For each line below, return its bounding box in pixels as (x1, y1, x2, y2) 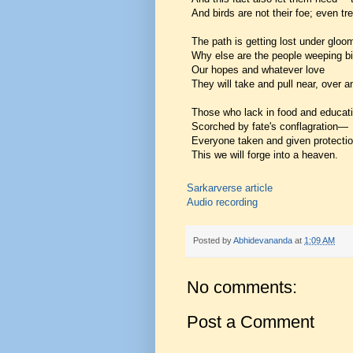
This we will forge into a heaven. (191, 148, 338, 161)
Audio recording (187, 195, 258, 208)
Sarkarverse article (187, 181, 273, 194)
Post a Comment (187, 311, 314, 332)
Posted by (193, 235, 233, 245)
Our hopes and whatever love (191, 63, 325, 76)
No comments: (187, 277, 297, 297)
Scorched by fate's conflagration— (191, 120, 348, 132)
